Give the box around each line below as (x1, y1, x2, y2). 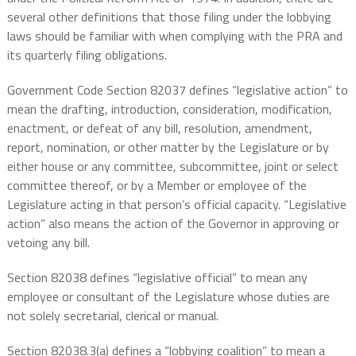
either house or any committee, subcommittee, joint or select (6, 157, 339, 176)
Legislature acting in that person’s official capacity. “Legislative (6, 195, 346, 215)
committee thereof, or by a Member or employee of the (6, 176, 307, 195)
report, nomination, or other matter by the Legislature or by (6, 137, 329, 157)
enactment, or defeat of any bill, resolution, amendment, (6, 118, 312, 138)
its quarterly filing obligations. (6, 45, 167, 65)
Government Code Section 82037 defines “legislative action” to (6, 80, 348, 100)
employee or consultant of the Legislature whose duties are (6, 287, 330, 307)
